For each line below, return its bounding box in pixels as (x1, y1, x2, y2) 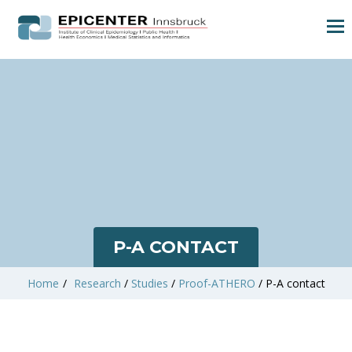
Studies (130, 276, 168, 291)
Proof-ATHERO (178, 276, 255, 291)
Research (73, 276, 121, 291)
